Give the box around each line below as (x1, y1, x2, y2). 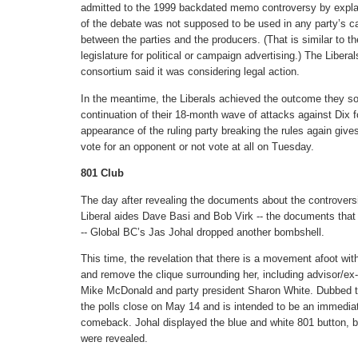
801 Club (81, 167, 124, 180)
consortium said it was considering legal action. (81, 66, 300, 78)
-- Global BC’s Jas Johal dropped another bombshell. (81, 225, 324, 238)
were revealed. (81, 332, 148, 344)
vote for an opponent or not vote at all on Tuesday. (81, 140, 314, 153)
